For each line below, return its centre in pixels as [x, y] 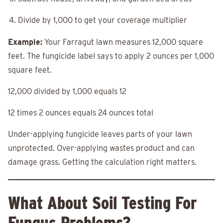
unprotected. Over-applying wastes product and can [101, 148]
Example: [25, 42]
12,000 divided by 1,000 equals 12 [67, 92]
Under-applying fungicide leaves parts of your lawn [100, 134]
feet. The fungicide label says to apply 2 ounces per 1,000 [111, 56]
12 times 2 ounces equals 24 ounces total [81, 113]
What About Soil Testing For [103, 203]
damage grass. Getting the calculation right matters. [102, 162]
